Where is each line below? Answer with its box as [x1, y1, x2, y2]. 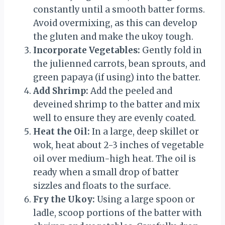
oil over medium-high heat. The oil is [33, 153, 196, 164]
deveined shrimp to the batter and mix [33, 98, 200, 110]
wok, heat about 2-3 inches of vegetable [33, 139, 204, 151]
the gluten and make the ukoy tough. [33, 31, 193, 42]
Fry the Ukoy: [33, 193, 95, 205]
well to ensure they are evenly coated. [33, 112, 196, 124]
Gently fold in [140, 44, 202, 56]
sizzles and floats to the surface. [33, 180, 171, 191]
